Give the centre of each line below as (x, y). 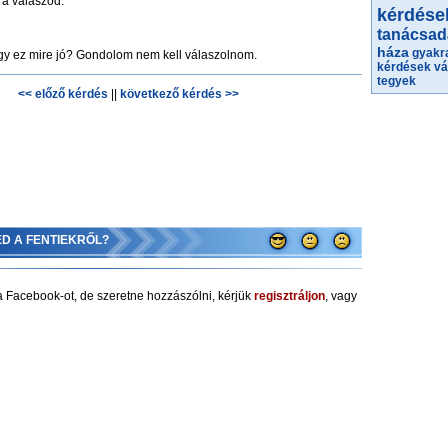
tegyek (396, 81)
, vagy (341, 296)
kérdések (404, 67)
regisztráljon (289, 296)
